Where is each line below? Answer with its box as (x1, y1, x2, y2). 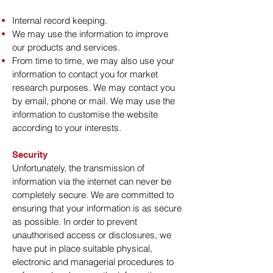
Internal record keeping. (12, 15, 107, 26)
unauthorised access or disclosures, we (12, 229, 171, 241)
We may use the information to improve (12, 28, 168, 40)
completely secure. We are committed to (12, 189, 174, 200)
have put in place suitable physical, (12, 243, 152, 254)
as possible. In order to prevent (12, 216, 137, 227)
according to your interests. (12, 122, 121, 133)
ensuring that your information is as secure (12, 202, 182, 214)
